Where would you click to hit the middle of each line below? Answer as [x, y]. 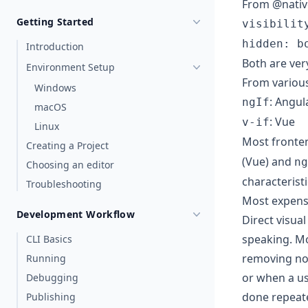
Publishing [51, 297]
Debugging [52, 277]
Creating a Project [67, 145]
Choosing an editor [70, 165]
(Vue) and [268, 162]
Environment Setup [70, 67]
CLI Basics [49, 239]
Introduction [55, 46]
